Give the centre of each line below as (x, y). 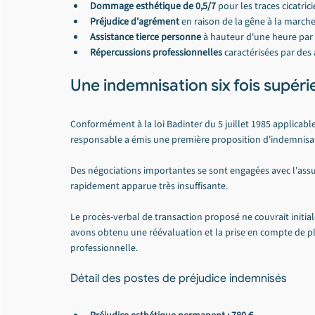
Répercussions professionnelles (156, 53)
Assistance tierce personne (146, 37)
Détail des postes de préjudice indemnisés (179, 278)
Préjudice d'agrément (135, 22)
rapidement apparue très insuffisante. (149, 186)
